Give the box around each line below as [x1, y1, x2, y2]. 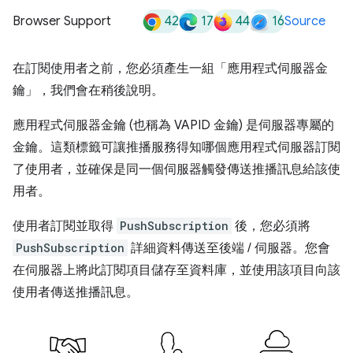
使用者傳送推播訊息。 [13, 284, 139, 300]
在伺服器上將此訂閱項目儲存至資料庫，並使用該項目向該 [13, 262, 340, 278]
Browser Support [13, 13, 111, 29]
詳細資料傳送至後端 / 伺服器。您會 [128, 240, 330, 256]
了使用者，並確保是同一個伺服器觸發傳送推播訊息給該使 [13, 162, 340, 177]
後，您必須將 [232, 218, 310, 234]
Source [284, 13, 325, 29]
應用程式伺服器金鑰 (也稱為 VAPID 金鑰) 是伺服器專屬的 [13, 117, 334, 133]
